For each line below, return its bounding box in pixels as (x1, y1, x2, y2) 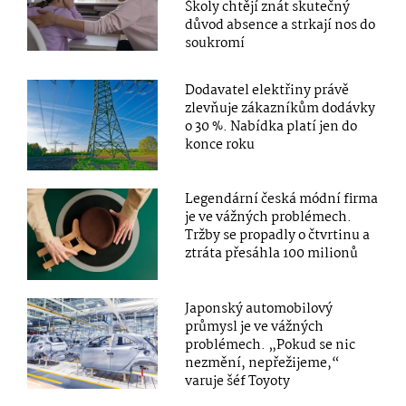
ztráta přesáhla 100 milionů (185, 243, 359, 266)
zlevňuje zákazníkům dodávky (185, 98, 376, 121)
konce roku (185, 134, 256, 157)
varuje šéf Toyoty (185, 370, 291, 392)
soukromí (185, 33, 246, 55)
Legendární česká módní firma (185, 188, 379, 211)
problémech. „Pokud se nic (185, 333, 356, 356)
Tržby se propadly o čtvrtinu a (185, 225, 371, 247)
